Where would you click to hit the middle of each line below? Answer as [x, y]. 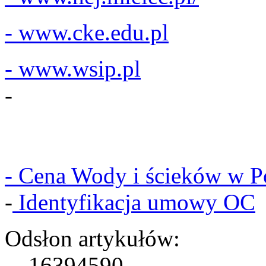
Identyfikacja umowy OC [134, 202]
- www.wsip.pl [73, 68]
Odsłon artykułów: [92, 238]
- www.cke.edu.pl [87, 32]
